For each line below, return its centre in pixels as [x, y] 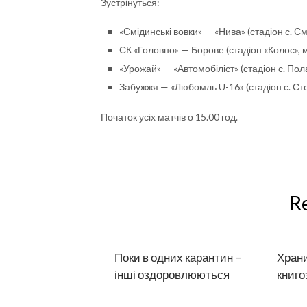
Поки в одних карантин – [178, 257]
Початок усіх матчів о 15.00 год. [169, 116]
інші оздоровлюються [172, 274]
